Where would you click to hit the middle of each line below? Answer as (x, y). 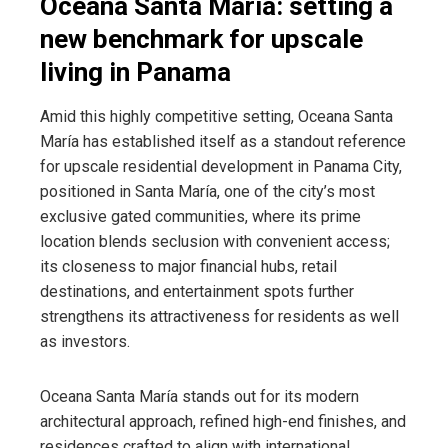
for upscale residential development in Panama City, (221, 167)
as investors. (85, 342)
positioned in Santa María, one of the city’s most (207, 192)
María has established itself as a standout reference (223, 142)
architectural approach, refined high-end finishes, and (223, 422)
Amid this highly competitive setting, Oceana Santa (216, 117)
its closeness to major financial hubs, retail (188, 267)
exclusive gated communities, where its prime (200, 217)
